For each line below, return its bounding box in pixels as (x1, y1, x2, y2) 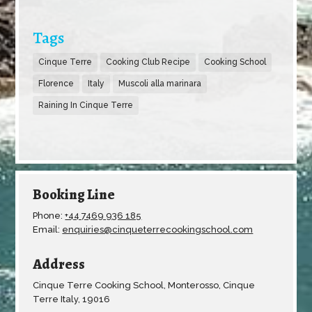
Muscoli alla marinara (118, 79, 202, 89)
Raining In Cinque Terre (38, 100, 134, 111)
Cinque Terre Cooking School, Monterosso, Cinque (33, 280, 256, 291)
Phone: (33, 210, 65, 221)
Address (33, 255, 86, 274)
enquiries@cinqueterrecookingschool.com (62, 224, 253, 235)
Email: (33, 224, 63, 235)
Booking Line (33, 185, 116, 205)
